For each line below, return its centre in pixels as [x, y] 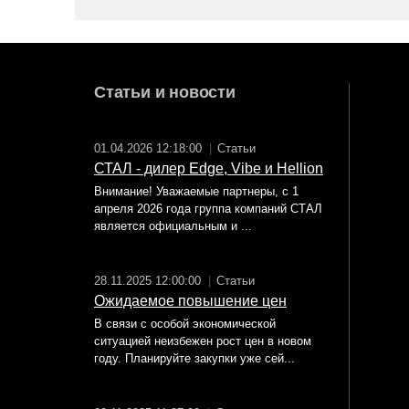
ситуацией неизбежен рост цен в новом [203, 341]
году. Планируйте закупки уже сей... [194, 359]
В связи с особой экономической [185, 324]
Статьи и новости [165, 93]
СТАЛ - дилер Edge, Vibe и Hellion [209, 169]
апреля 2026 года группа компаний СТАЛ [208, 209]
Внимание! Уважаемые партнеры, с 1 [196, 192]
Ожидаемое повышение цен [190, 301]
